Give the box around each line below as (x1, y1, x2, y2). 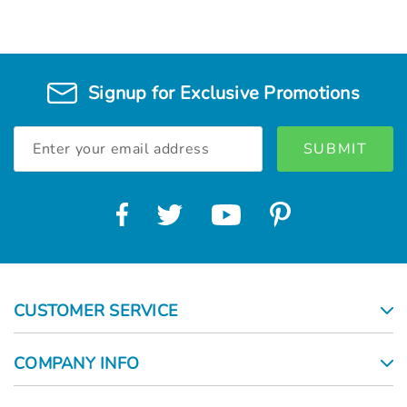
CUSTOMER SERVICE (14, 300, 178, 323)
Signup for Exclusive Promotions (88, 81, 360, 106)
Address (14, 146, 64, 164)
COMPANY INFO (14, 352, 139, 375)
